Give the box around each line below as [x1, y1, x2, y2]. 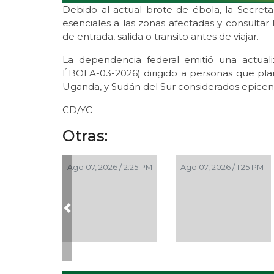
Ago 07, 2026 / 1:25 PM [180, 163, 264, 172]
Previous [66, 208, 109, 220]
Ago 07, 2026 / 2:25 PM [67, 163, 152, 172]
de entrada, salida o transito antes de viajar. [62, 31, 259, 43]
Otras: [62, 127, 108, 146]
